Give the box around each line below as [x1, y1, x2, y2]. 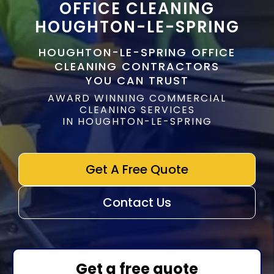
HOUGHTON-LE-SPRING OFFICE [39, 45, 235, 60]
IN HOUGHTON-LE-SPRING [62, 114, 212, 128]
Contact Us [103, 194, 171, 211]
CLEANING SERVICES [79, 103, 195, 117]
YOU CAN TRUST [85, 73, 189, 88]
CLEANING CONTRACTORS [54, 59, 220, 74]
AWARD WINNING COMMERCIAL [48, 91, 226, 105]
